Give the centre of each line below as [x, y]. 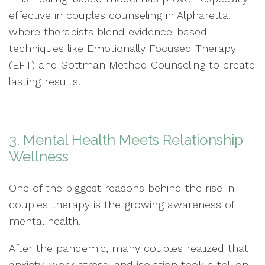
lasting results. [45, 81]
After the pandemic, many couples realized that [129, 248]
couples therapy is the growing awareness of [122, 204]
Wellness [39, 156]
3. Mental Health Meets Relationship [126, 140]
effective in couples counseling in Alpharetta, [120, 15]
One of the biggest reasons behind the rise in [122, 188]
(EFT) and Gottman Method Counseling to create [132, 64]
